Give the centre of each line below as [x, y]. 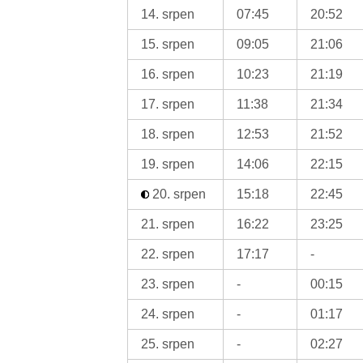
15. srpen [168, 44]
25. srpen [168, 344]
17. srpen [168, 104]
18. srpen [168, 134]
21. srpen [168, 224]
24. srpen [168, 314]
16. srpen [168, 74]
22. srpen [168, 254]
